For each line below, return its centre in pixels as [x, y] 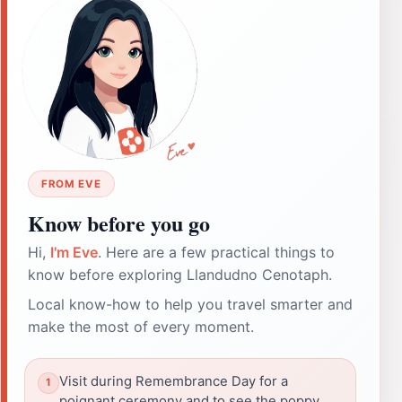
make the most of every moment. [141, 326]
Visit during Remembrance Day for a [174, 381]
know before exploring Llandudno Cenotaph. [180, 274]
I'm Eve [74, 252]
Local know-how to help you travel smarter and [190, 304]
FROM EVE [71, 184]
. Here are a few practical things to [216, 252]
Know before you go [119, 223]
